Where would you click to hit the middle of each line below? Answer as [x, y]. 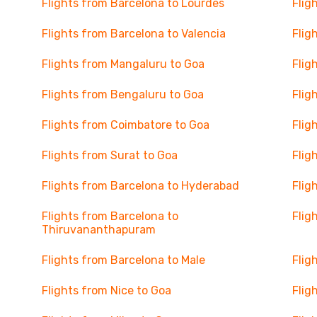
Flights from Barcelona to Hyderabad [140, 186]
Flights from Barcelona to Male [123, 260]
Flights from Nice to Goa [106, 290]
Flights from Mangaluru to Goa [123, 64]
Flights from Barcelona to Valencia [133, 34]
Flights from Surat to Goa [109, 155]
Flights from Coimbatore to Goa [125, 125]
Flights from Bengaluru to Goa [122, 94]
